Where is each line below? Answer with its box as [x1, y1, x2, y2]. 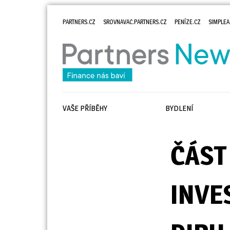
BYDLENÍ [165, 103, 193, 113]
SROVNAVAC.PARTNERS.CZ [103, 18, 167, 26]
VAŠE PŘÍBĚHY [63, 103, 107, 113]
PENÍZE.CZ [175, 18, 201, 26]
